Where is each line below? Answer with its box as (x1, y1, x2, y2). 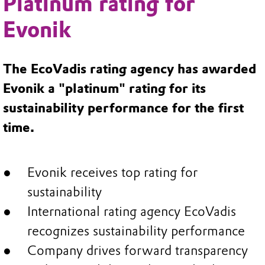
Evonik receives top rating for (27, 164, 198, 180)
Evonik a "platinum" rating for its (3, 80, 206, 97)
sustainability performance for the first (3, 100, 244, 117)
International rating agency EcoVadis (27, 203, 236, 219)
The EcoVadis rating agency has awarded (3, 61, 256, 77)
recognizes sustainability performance (27, 222, 245, 239)
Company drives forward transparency (27, 242, 248, 258)
